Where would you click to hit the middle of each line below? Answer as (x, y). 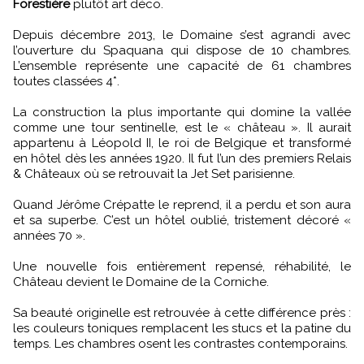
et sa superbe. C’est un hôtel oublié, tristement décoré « (182, 221)
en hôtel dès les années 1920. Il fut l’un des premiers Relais (182, 159)
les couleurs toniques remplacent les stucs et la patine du (182, 329)
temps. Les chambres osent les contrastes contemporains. (180, 344)
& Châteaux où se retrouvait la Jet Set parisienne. (154, 174)
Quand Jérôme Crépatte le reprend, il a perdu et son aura (182, 205)
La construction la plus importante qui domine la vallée (182, 113)
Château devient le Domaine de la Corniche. (141, 282)
